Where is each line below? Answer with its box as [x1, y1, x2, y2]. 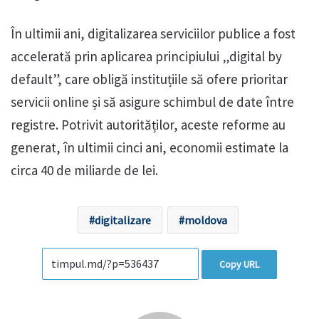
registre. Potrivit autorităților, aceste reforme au [11, 116, 286, 134]
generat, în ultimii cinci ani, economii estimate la [11, 139, 288, 157]
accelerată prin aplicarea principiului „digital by [11, 48, 282, 66]
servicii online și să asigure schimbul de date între [11, 93, 294, 111]
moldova [184, 213, 227, 228]
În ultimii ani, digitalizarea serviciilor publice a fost [11, 25, 296, 43]
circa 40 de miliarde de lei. [11, 162, 158, 179]
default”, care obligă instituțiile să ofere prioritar [11, 70, 288, 88]
